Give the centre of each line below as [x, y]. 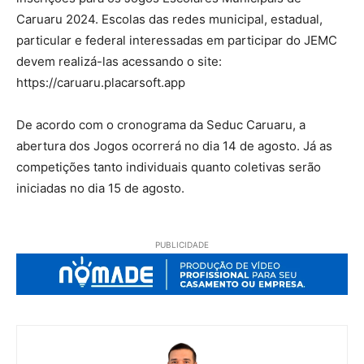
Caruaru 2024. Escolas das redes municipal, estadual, [169, 19]
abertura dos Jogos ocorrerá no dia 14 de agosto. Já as [174, 146]
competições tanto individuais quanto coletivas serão [169, 167]
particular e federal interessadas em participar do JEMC [177, 41]
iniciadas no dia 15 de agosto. [100, 188]
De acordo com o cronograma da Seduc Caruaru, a [161, 125]
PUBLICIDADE [182, 245]
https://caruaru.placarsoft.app [101, 83]
